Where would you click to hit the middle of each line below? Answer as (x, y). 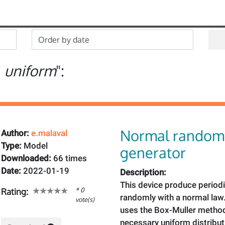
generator (153, 152)
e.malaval (49, 133)
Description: (143, 172)
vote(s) (85, 199)
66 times (69, 158)
